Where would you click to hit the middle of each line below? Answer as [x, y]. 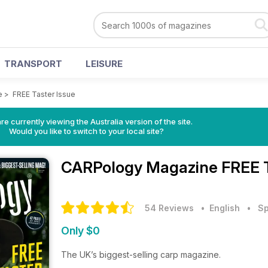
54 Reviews [169, 208]
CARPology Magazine [141, 167]
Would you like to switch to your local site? [86, 131]
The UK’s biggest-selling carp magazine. [142, 255]
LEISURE [104, 64]
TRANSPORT [33, 64]
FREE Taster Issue [44, 94]
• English [218, 208]
